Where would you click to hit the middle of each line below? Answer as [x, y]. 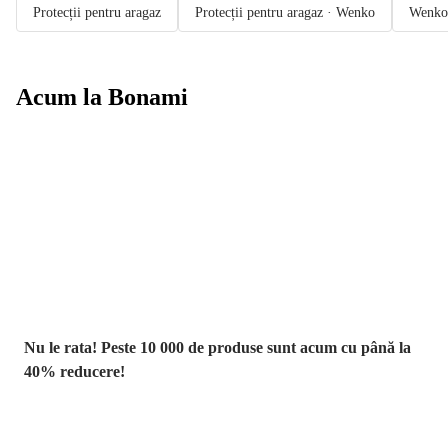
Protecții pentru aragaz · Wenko [285, 13]
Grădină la [88, 425]
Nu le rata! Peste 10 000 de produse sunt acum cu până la [217, 348]
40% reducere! [74, 372]
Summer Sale [100, 195]
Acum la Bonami [102, 97]
